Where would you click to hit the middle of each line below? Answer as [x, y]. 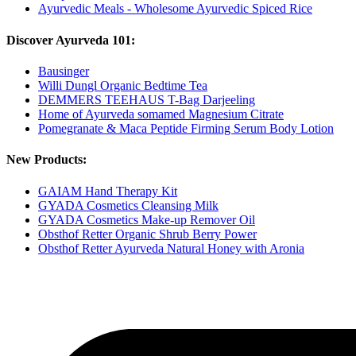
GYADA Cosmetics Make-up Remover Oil [147, 219]
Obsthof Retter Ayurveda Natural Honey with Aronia [171, 248]
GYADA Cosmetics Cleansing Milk [128, 205]
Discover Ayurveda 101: [71, 40]
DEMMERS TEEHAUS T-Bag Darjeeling [147, 100]
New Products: [46, 160]
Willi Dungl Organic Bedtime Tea [123, 85]
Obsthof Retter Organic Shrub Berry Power [147, 234]
